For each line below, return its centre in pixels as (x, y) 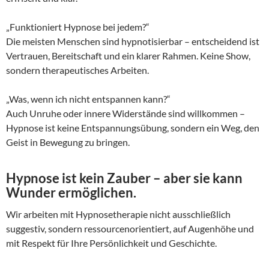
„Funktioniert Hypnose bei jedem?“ (78, 27)
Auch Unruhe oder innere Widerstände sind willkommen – (125, 113)
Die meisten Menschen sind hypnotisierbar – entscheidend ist (133, 41)
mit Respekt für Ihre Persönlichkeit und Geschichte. (111, 243)
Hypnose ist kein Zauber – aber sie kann (124, 178)
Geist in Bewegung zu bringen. (68, 142)
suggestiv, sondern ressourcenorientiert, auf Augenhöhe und (130, 229)
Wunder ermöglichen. (71, 193)
